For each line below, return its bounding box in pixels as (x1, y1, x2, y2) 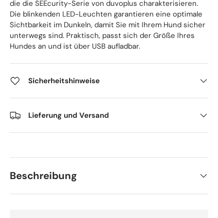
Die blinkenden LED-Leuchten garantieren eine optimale (10, 9, 202, 19)
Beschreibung (10, 169, 77, 182)
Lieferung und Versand (28, 110, 109, 120)
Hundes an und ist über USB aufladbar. (10, 41, 140, 51)
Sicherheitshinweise (28, 75, 100, 86)
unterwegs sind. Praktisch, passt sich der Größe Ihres (10, 30, 195, 40)
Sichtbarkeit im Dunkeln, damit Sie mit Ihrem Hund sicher (10, 19, 205, 30)
